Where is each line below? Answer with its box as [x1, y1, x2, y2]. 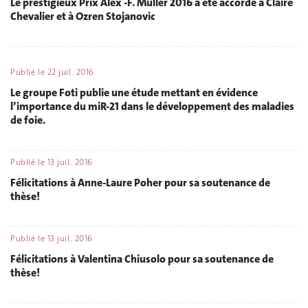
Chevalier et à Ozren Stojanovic [10, 9, 155, 23]
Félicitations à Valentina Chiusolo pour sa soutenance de [10, 252, 274, 266]
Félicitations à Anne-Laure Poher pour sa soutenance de [10, 175, 270, 190]
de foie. [10, 113, 45, 127]
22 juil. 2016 [47, 66, 94, 78]
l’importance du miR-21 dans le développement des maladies [10, 99, 294, 113]
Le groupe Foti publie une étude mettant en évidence [10, 85, 258, 100]
